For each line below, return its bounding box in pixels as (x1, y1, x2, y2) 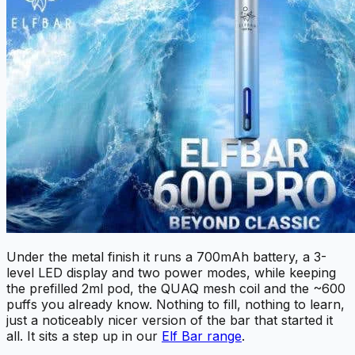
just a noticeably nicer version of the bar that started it (6, 311, 333, 328)
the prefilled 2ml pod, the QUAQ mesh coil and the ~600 (6, 280, 345, 296)
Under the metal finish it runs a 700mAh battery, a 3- (6, 248, 326, 265)
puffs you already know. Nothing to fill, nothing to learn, (6, 296, 345, 312)
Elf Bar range (162, 327, 242, 344)
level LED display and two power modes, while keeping (6, 264, 336, 281)
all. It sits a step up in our (6, 327, 162, 344)
